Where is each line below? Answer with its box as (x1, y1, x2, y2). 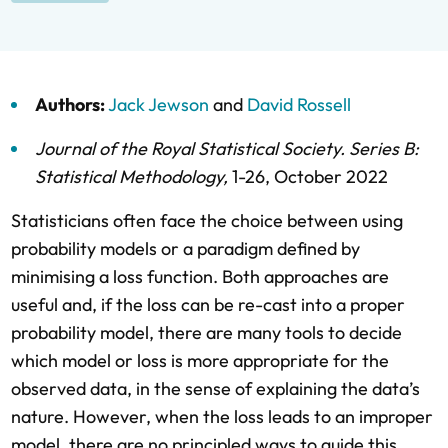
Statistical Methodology (35, 165, 223, 188)
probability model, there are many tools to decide (11, 321, 402, 344)
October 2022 (274, 165, 388, 188)
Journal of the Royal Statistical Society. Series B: (35, 137, 419, 160)
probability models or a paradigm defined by (11, 237, 360, 260)
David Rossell (247, 93, 351, 116)
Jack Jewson (108, 93, 209, 116)
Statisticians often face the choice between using (11, 209, 403, 232)
